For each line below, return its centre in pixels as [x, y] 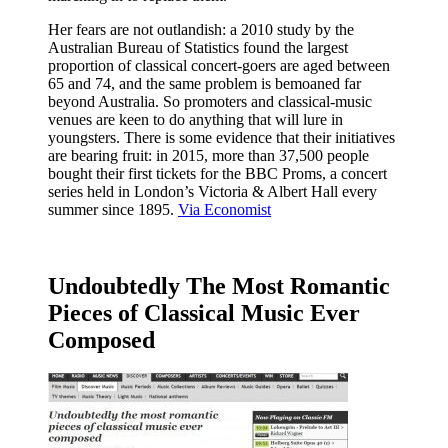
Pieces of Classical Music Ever [204, 312]
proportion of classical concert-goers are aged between [219, 65]
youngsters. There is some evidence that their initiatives [221, 137]
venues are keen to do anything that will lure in [195, 119]
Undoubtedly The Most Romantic [219, 285]
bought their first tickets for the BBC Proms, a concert [217, 173]
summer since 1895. [113, 209]
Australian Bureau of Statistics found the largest [198, 47]
